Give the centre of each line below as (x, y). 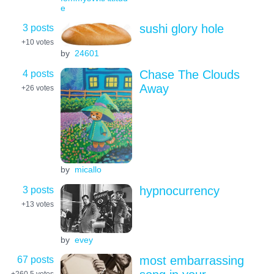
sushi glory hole (181, 28)
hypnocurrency (179, 191)
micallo (88, 170)
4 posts (38, 73)
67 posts (35, 259)
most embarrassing (191, 260)
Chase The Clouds (189, 74)
